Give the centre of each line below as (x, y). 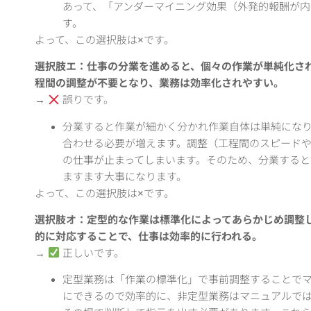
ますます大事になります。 (125, 176)
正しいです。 (92, 253)
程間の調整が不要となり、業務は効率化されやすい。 (159, 83)
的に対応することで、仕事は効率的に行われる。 (149, 236)
